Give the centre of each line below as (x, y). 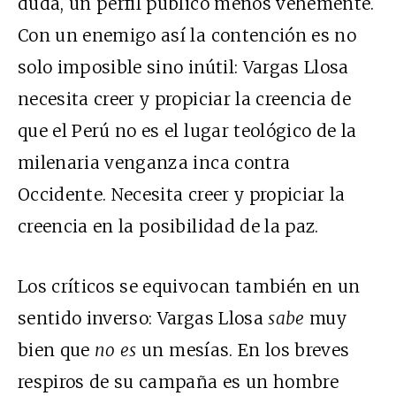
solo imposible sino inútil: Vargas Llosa (183, 68)
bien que (57, 350)
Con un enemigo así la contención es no (187, 36)
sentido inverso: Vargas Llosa (143, 319)
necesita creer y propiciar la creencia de (185, 99)
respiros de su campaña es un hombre (178, 382)
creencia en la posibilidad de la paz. (168, 227)
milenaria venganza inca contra (154, 163)
